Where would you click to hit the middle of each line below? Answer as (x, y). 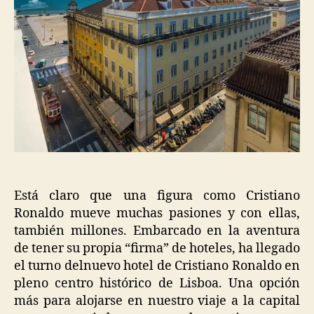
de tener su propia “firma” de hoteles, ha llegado (157, 248)
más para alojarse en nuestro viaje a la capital (157, 301)
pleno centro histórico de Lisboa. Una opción (157, 283)
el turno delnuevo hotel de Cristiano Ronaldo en (157, 266)
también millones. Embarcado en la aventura (157, 231)
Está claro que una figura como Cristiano (157, 196)
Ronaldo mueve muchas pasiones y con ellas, (157, 213)
